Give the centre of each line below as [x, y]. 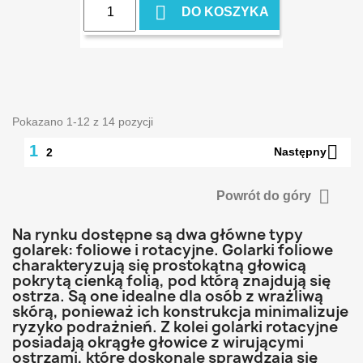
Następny [300, 151]
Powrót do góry [265, 195]
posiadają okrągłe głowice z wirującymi [158, 342]
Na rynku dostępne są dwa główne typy [158, 234]
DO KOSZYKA [223, 12]
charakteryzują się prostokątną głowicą [159, 265]
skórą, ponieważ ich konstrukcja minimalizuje [180, 311]
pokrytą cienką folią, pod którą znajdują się [171, 280]
